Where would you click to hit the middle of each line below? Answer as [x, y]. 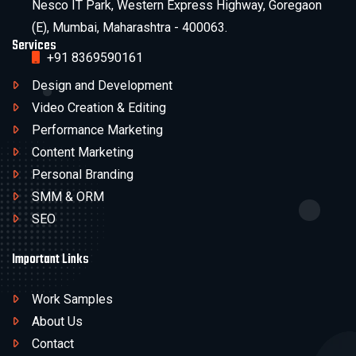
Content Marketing [83, 153]
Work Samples [72, 300]
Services [34, 46]
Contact [53, 344]
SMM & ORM [68, 197]
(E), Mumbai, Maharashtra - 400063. [130, 28]
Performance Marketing [97, 130]
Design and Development [102, 86]
